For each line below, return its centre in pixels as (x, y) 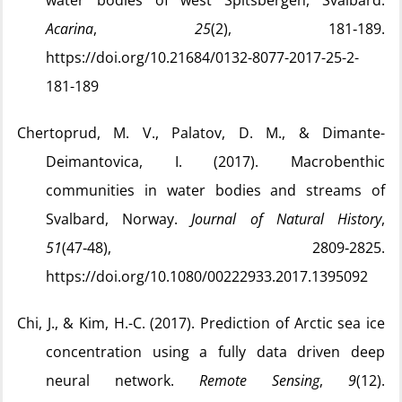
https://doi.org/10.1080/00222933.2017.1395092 (207, 276)
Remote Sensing (259, 380)
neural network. (122, 380)
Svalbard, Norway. (119, 219)
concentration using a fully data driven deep (215, 352)
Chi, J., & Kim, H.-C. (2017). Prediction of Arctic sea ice (201, 323)
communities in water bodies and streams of (215, 190)
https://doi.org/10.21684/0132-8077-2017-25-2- (202, 57)
